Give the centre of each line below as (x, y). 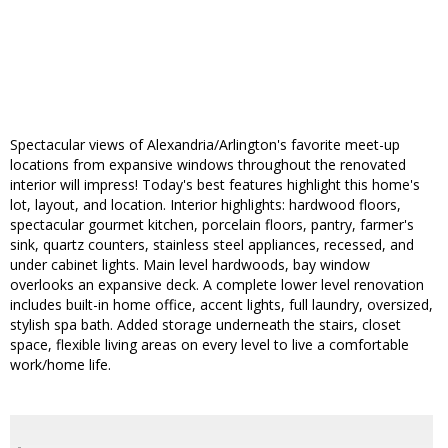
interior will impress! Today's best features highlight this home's (215, 185)
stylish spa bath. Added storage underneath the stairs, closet (205, 325)
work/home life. (60, 365)
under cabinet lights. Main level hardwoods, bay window (190, 265)
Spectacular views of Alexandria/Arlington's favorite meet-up (205, 145)
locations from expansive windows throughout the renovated (208, 165)
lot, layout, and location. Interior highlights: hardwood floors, (205, 205)
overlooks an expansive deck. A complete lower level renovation (217, 285)
